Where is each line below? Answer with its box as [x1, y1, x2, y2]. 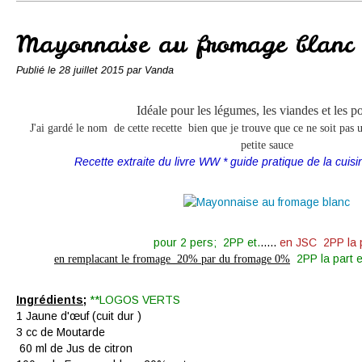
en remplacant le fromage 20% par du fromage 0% [54, 253, 290, 265]
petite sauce [240, 139, 293, 151]
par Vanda [127, 65, 174, 76]
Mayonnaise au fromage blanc [16, 28, 353, 60]
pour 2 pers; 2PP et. [154, 236, 260, 249]
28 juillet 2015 [59, 65, 127, 76]
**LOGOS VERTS [90, 293, 180, 306]
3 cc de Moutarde [16, 326, 115, 339]
